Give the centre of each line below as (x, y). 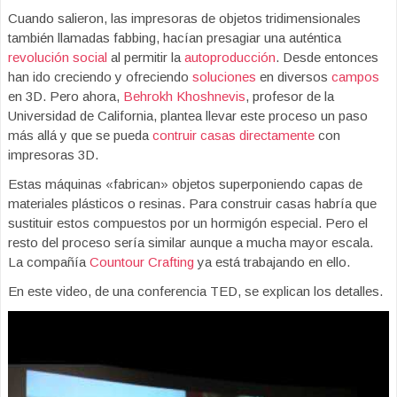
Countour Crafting (142, 262)
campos (355, 77)
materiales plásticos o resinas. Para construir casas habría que (192, 203)
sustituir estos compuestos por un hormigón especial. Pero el (188, 223)
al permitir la (146, 57)
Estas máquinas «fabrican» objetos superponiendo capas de (185, 184)
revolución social (58, 57)
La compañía (49, 262)
